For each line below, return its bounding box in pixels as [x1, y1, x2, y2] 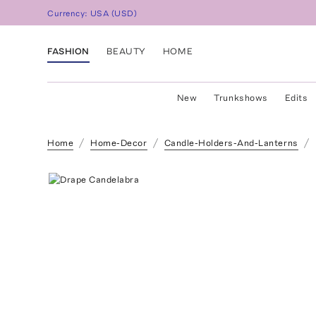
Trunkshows [214, 92, 268, 103]
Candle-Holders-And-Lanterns [164, 138, 298, 148]
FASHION [47, 45, 90, 56]
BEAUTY [106, 45, 146, 56]
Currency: [47, 8, 91, 19]
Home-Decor [90, 138, 147, 148]
